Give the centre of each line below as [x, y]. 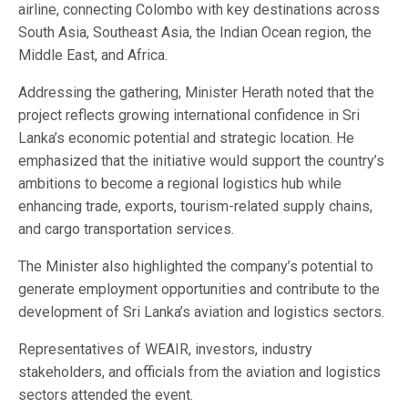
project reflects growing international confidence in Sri [189, 115]
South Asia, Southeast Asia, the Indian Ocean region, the [195, 32]
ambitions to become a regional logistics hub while [180, 183]
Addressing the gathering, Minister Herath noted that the [196, 92]
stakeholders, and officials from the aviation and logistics [199, 372]
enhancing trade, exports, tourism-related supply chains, [195, 206]
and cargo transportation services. [126, 229]
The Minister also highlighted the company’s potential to [196, 266]
